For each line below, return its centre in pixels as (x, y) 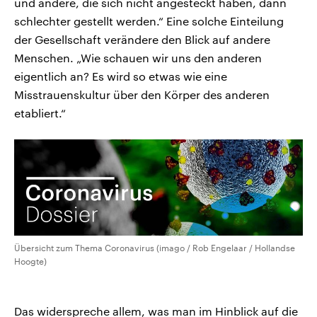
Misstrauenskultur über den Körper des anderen (142, 95)
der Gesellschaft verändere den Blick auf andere (142, 40)
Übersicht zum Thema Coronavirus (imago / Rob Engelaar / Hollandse (155, 248)
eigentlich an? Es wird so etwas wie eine (121, 76)
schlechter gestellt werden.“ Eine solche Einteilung (149, 21)
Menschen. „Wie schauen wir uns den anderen (138, 58)
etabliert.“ (40, 113)
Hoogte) (30, 261)
